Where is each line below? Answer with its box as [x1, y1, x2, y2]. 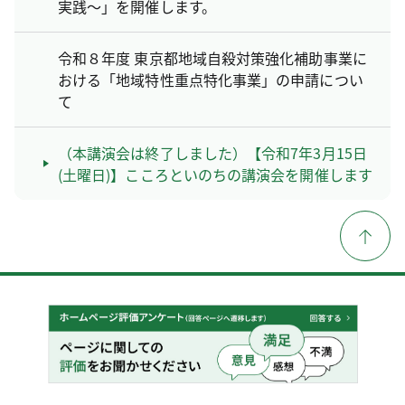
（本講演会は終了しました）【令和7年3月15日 [58, 141, 367, 164]
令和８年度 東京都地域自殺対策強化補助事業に [58, 46, 367, 69]
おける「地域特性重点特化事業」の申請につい [58, 68, 363, 90]
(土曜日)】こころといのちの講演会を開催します [58, 163, 372, 185]
